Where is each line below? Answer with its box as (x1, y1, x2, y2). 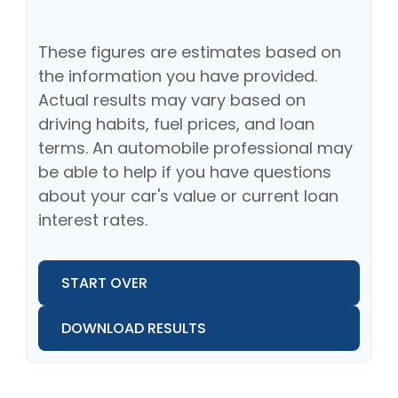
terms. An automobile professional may (38, 136, 353, 159)
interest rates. (38, 208, 147, 231)
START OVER (61, 272, 147, 293)
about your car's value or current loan (38, 184, 338, 207)
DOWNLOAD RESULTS (61, 317, 206, 338)
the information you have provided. (38, 64, 317, 87)
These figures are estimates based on (38, 40, 341, 63)
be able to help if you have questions (38, 160, 331, 183)
